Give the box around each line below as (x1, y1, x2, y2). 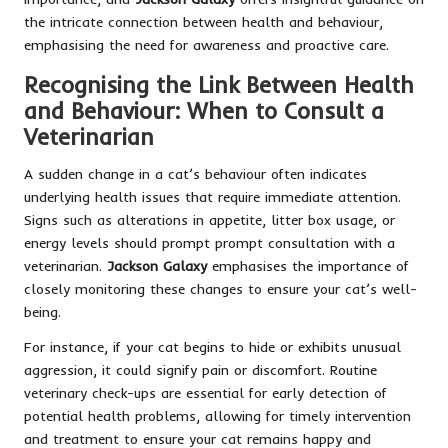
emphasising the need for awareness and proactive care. (24, 35, 389, 53)
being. (24, 302, 61, 320)
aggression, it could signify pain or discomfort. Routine (24, 360, 377, 378)
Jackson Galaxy (107, 256, 207, 274)
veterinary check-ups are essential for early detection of (24, 383, 387, 401)
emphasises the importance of (207, 256, 409, 274)
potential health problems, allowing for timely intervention (24, 406, 411, 424)
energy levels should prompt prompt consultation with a (24, 233, 395, 251)
